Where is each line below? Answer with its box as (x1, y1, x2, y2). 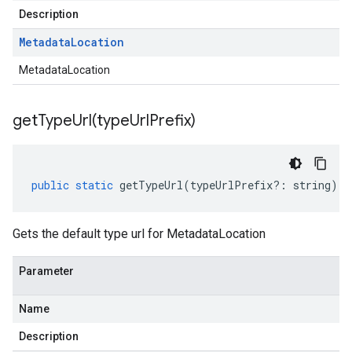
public (31, 178, 69, 192)
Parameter (19, 265, 74, 277)
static (75, 178, 113, 192)
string (293, 178, 331, 192)
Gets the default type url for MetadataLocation (13, 226, 266, 241)
